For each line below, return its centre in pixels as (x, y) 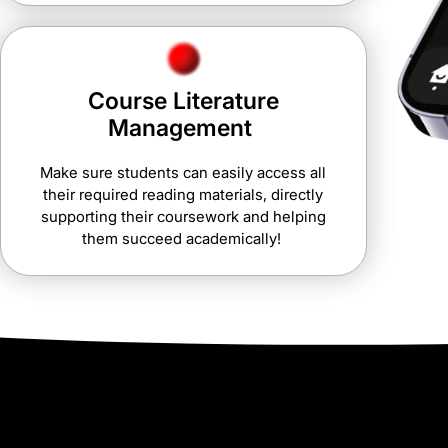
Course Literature (183, 100)
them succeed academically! (183, 238)
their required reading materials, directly (183, 194)
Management (183, 127)
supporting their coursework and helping (183, 216)
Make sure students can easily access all (183, 172)
